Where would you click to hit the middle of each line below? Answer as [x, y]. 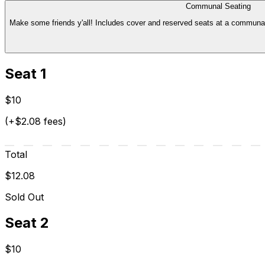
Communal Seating [218, 7]
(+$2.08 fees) [35, 121]
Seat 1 [25, 73]
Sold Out [24, 197]
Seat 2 [27, 223]
